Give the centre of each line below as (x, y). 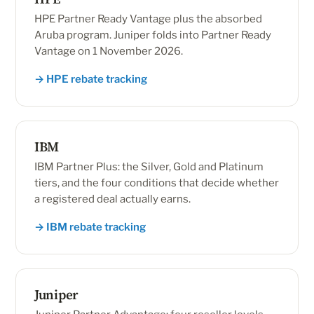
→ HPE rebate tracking (91, 79)
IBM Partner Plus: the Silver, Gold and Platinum (149, 167)
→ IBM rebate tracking (90, 227)
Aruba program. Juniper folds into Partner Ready (153, 35)
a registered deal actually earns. (112, 199)
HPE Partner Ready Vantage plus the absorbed (148, 19)
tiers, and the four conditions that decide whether (157, 183)
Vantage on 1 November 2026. (109, 51)
